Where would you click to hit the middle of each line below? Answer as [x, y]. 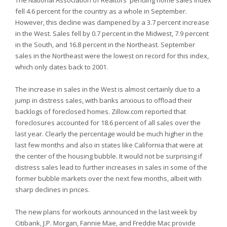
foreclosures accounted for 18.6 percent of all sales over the [108, 123]
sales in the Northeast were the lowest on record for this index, [112, 56]
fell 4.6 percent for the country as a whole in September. [101, 11]
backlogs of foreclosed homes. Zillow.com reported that [101, 111]
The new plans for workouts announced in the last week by [106, 212]
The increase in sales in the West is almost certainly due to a [108, 89]
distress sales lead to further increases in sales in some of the [111, 167]
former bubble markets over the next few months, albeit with [108, 178]
